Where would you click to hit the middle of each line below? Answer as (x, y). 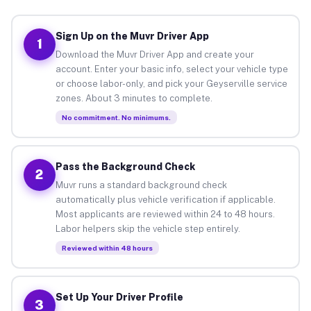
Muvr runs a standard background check (141, 185)
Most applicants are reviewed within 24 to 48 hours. (165, 214)
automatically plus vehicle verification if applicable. (165, 199)
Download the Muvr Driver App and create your (154, 54)
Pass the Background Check (125, 166)
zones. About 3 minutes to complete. (134, 98)
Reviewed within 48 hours (107, 247)
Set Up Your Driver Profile (119, 297)
